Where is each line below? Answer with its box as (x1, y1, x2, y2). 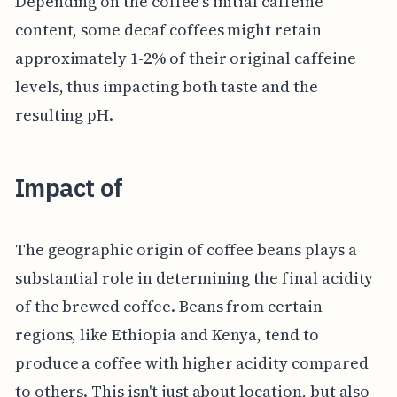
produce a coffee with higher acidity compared (14, 351, 369, 374)
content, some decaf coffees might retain (14, 19, 322, 42)
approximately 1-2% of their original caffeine (14, 47, 356, 70)
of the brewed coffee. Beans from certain (14, 294, 323, 317)
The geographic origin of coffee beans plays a (14, 237, 357, 261)
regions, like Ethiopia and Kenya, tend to (14, 323, 319, 346)
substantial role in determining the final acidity (14, 266, 374, 289)
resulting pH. (14, 104, 114, 127)
